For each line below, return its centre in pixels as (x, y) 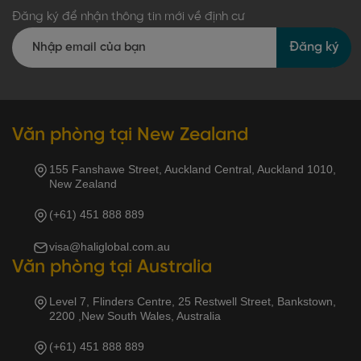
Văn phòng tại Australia (112, 268)
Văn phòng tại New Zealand (130, 136)
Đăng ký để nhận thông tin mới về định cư (128, 17)
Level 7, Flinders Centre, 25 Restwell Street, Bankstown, (193, 302)
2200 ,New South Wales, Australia (135, 316)
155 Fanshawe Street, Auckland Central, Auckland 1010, (193, 170)
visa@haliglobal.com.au (110, 247)
